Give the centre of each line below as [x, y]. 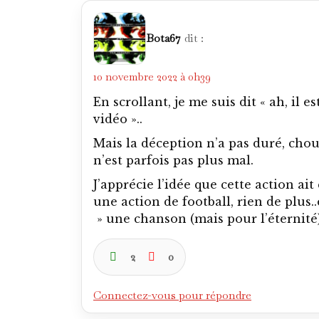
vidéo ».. [118, 119]
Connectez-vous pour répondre [172, 295]
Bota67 [163, 38]
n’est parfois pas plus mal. [173, 160]
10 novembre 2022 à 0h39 [152, 76]
